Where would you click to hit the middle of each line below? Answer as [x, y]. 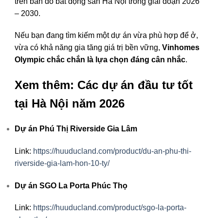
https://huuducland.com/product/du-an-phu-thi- [112, 151]
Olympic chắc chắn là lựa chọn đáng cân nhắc [100, 60]
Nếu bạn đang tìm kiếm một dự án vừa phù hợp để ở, [106, 36]
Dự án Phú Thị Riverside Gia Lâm [76, 129]
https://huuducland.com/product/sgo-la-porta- [110, 208]
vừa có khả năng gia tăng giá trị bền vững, [88, 48]
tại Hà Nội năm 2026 [70, 104]
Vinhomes [181, 48]
